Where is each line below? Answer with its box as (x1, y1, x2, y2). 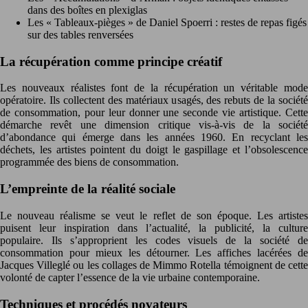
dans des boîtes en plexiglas (27, 3, 147, 16)
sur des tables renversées (27, 28, 133, 41)
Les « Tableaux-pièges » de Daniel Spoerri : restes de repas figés (27, 16, 307, 28)
